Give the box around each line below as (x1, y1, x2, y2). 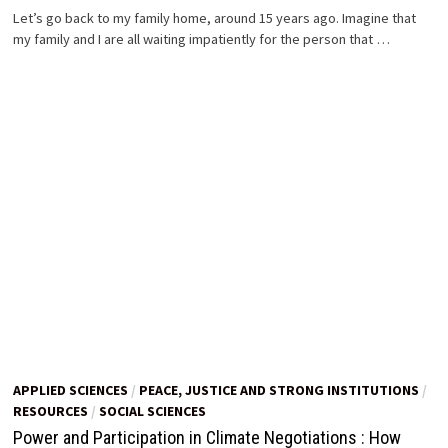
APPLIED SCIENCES (13, 380, 129, 399)
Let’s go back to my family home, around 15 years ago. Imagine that (13, 8, 417, 27)
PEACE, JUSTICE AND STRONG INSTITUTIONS (139, 380, 420, 399)
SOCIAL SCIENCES (99, 401, 207, 420)
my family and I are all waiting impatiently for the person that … (13, 29, 391, 48)
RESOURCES (13, 401, 89, 420)
